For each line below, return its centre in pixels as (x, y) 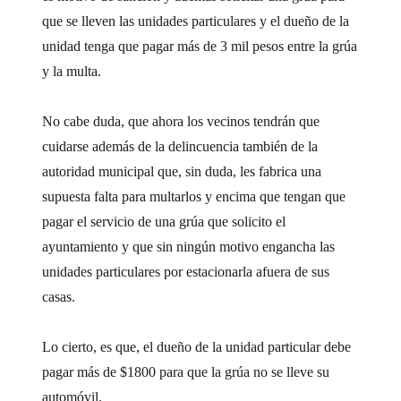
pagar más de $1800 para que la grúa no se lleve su (186, 371)
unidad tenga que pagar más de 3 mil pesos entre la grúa (200, 46)
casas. (59, 296)
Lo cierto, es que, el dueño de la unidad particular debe (197, 346)
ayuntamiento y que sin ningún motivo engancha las (189, 246)
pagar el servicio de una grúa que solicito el (164, 221)
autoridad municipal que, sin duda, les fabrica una (182, 171)
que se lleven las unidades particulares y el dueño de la (196, 21)
